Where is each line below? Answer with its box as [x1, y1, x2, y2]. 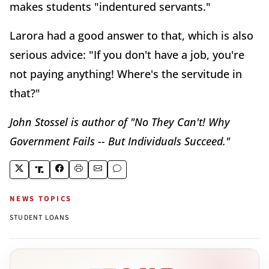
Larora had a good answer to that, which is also [10, 28, 253, 43]
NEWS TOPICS [10, 193, 72, 204]
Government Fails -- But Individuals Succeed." [10, 133, 230, 148]
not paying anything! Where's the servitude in [10, 66, 242, 81]
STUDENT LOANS [10, 212, 70, 223]
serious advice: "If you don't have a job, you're [10, 47, 244, 62]
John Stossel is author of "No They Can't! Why [10, 114, 230, 129]
